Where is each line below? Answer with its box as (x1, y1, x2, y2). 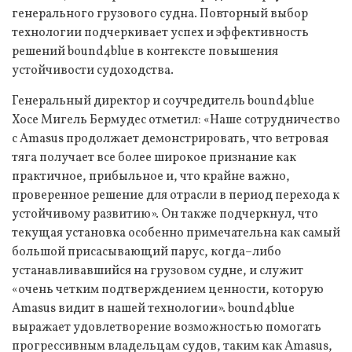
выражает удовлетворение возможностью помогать (12, 318, 321, 336)
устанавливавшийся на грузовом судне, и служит (12, 262, 303, 280)
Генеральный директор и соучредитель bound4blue (12, 92, 314, 110)
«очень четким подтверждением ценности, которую (12, 280, 324, 299)
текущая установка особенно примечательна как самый (12, 224, 340, 242)
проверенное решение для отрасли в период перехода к (12, 186, 339, 204)
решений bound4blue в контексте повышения (12, 42, 278, 60)
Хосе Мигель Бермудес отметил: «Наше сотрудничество (12, 111, 340, 129)
